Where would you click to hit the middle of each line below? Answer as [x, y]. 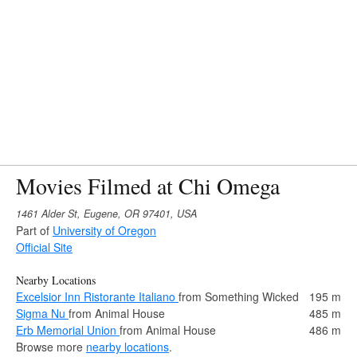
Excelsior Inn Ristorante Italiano [97, 296]
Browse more [51, 346]
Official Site [44, 247]
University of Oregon [104, 230]
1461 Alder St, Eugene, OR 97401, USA [106, 213]
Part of [34, 230]
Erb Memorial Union [68, 330]
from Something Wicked [239, 296]
